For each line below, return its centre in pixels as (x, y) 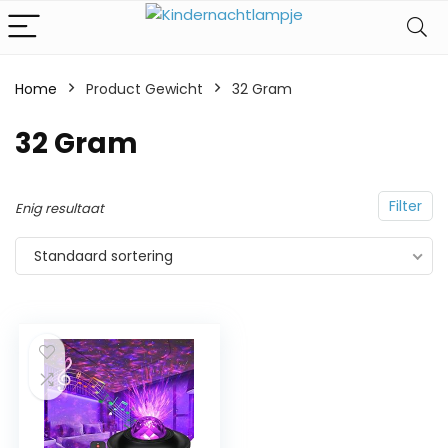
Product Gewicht (144, 89)
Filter (405, 206)
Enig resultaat (59, 208)
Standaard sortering (103, 256)
